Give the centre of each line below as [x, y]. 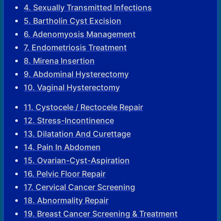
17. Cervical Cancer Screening [79, 187]
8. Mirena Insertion [59, 60]
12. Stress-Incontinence [69, 120]
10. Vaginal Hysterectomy [72, 87]
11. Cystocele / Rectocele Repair [83, 107]
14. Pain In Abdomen [62, 147]
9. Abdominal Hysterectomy [76, 74]
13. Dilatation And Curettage [77, 133]
